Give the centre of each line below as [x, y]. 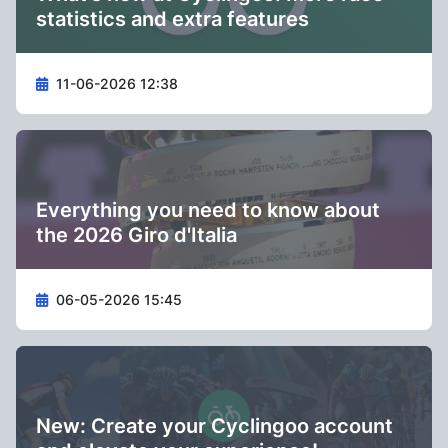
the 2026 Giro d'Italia [136, 235]
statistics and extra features [172, 19]
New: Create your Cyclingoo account [214, 426]
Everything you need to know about [208, 210]
